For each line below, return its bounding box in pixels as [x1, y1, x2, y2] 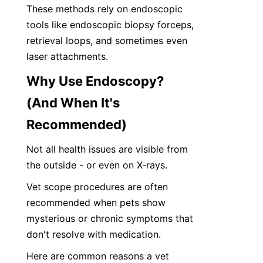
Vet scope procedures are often [26, 181, 168, 193]
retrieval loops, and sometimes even [26, 35, 187, 46]
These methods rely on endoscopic [26, 3, 183, 15]
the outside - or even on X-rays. [26, 159, 170, 171]
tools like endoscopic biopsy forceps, [26, 19, 194, 31]
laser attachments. [26, 50, 108, 62]
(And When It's [26, 95, 120, 110]
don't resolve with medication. [26, 228, 161, 240]
